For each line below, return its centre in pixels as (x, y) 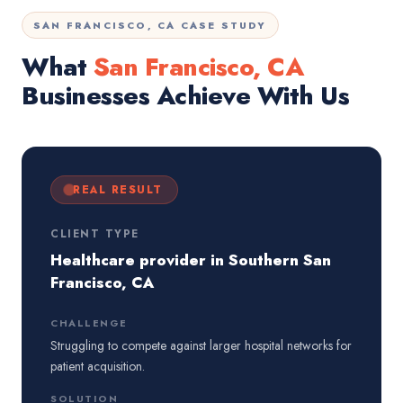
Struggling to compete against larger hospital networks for (201, 345)
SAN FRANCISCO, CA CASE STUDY (150, 25)
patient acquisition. (98, 366)
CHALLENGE (89, 323)
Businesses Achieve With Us (185, 96)
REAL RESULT (118, 190)
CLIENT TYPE (95, 234)
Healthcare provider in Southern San (191, 260)
